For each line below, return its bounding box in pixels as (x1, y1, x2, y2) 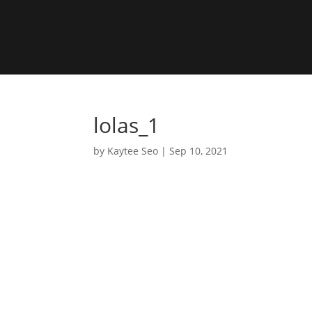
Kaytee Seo (107, 144, 159, 157)
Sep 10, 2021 (169, 144, 228, 157)
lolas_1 (93, 111, 160, 139)
